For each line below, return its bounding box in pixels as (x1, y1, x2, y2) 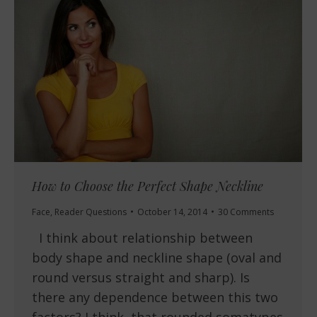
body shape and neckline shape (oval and (32, 248, 282, 266)
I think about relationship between (32, 229, 253, 246)
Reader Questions (54, 205, 127, 218)
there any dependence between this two (32, 288, 278, 306)
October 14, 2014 (137, 205, 207, 218)
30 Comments (218, 205, 274, 218)
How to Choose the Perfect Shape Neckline (32, 177, 263, 195)
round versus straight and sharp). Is (32, 268, 250, 286)
